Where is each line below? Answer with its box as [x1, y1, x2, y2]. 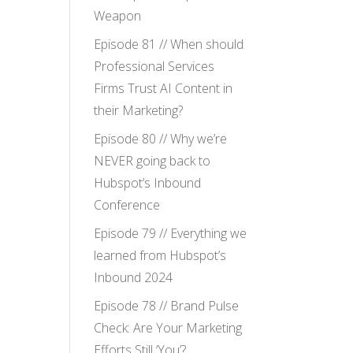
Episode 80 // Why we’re [94, 130, 228, 148]
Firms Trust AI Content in [94, 80, 233, 98]
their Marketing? [94, 102, 184, 120]
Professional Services [94, 58, 215, 76]
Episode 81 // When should [94, 35, 244, 54]
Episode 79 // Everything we [94, 225, 247, 243]
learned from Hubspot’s [94, 247, 227, 265]
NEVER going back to [94, 152, 211, 170]
